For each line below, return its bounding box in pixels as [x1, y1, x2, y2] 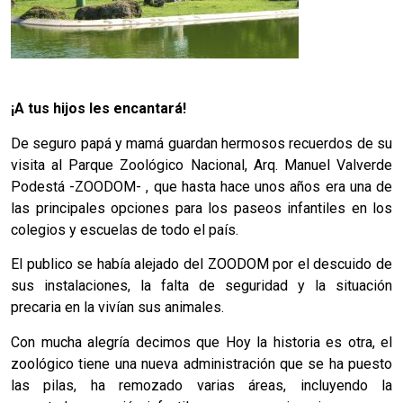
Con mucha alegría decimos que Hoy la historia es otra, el [11, 333, 392, 351]
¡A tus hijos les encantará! [11, 100, 186, 118]
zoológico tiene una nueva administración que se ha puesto [11, 354, 392, 372]
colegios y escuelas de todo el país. [11, 220, 238, 238]
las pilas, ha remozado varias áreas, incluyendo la [11, 376, 392, 394]
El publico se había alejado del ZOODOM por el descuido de [11, 255, 392, 273]
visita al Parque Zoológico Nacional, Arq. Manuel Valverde [11, 156, 392, 174]
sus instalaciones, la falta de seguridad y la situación [11, 277, 392, 295]
